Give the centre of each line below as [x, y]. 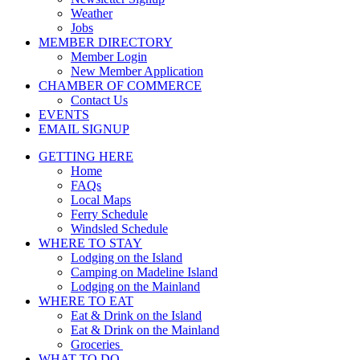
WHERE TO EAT [86, 301]
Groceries [97, 345]
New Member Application [137, 72]
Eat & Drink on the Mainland [145, 330]
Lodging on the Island [127, 258]
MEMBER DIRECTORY [106, 43]
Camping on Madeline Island [144, 272]
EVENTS [64, 115]
